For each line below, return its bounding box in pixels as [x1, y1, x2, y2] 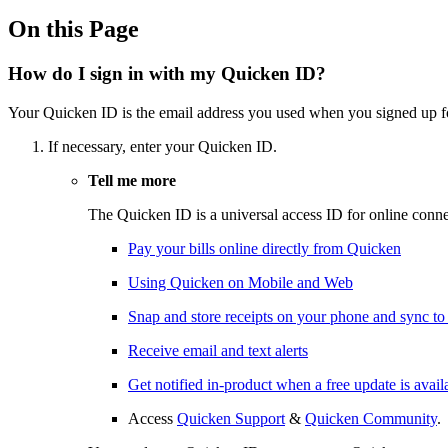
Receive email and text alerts [128, 341, 308, 359]
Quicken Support [177, 409, 285, 427]
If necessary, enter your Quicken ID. [48, 137, 277, 155]
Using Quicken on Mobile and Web [128, 273, 353, 291]
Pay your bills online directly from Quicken [128, 239, 401, 257]
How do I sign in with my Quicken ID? [8, 62, 326, 84]
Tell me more [88, 171, 176, 189]
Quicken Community [305, 409, 437, 427]
